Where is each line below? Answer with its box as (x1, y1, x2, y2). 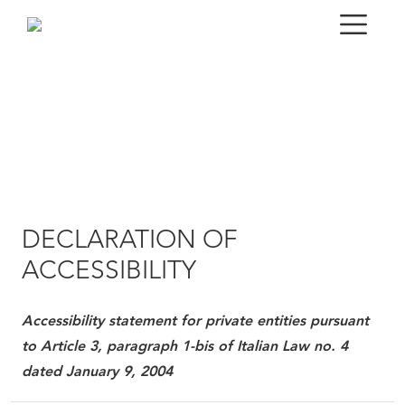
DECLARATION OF (22, 229, 238, 254)
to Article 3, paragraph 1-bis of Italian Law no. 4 (22, 340, 348, 354)
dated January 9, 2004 (22, 365, 173, 380)
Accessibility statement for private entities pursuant (22, 315, 369, 329)
